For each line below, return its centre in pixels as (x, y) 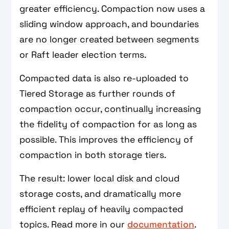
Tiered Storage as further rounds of (98, 93)
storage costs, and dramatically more (100, 193)
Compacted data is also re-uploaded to (104, 78)
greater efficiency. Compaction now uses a (112, 8)
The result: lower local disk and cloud (100, 178)
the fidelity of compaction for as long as (108, 124)
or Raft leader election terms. (83, 54)
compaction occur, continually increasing (110, 109)
